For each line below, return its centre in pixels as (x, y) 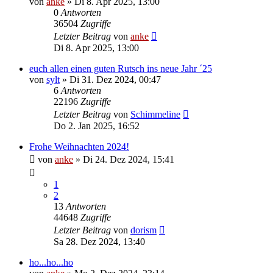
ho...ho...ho (51, 262)
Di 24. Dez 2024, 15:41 (129, 159)
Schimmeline (155, 114)
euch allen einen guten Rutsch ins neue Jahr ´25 (121, 68)
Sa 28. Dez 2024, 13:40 (99, 241)
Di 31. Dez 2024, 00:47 (115, 79)
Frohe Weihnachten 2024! (79, 146)
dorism (144, 230)
